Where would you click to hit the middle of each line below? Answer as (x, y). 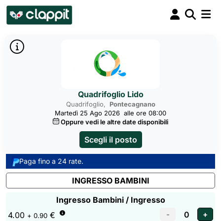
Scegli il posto (110, 140)
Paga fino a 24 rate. (51, 161)
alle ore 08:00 (145, 113)
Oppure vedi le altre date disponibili (114, 122)
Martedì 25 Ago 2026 (87, 113)
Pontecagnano (132, 104)
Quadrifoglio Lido (110, 94)
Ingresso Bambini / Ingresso (110, 200)
